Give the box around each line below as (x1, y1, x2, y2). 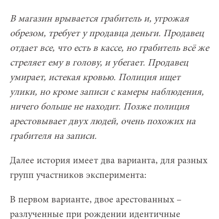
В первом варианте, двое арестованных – (10, 195, 181, 205)
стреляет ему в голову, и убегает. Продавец (10, 58, 188, 68)
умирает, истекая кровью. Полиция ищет (10, 72, 180, 83)
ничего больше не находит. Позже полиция (10, 102, 189, 112)
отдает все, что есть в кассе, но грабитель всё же (10, 43, 209, 53)
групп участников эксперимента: (10, 170, 147, 180)
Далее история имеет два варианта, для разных (10, 155, 207, 166)
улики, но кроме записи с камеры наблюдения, (10, 87, 204, 97)
